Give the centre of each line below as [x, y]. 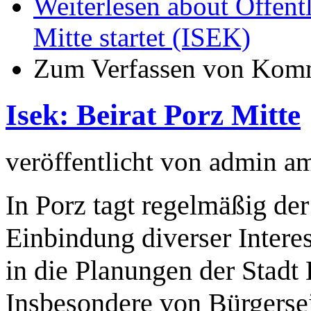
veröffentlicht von [107, 161]
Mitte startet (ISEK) [142, 37]
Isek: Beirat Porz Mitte [153, 115]
